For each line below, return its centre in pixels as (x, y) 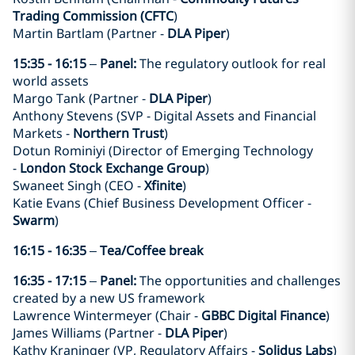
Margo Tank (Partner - (81, 98)
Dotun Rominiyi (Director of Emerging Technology (163, 150)
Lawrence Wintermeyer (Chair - (107, 315)
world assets (51, 80)
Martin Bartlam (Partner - (90, 33)
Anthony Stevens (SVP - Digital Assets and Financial (164, 115)
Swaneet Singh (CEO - (78, 185)
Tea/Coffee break (152, 250)
